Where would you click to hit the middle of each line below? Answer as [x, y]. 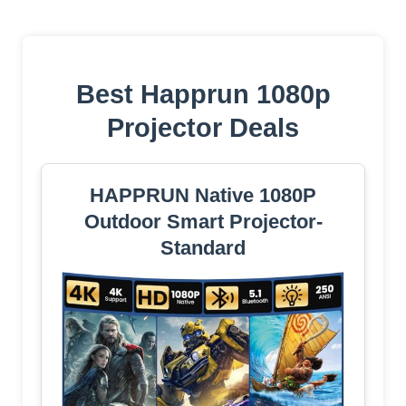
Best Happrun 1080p [203, 94]
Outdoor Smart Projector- [203, 221]
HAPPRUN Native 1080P [203, 195]
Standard [203, 247]
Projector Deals [203, 127]
